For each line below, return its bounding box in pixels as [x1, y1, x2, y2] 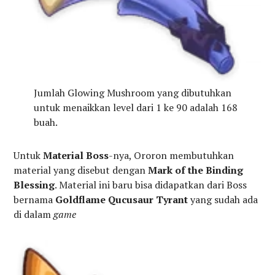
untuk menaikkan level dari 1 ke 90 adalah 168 [33, 100, 238, 114]
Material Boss [43, 148, 109, 162]
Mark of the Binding [148, 163, 244, 177]
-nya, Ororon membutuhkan [109, 148, 234, 162]
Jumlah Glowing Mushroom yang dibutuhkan [33, 85, 231, 99]
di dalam [14, 207, 54, 221]
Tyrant [156, 192, 191, 206]
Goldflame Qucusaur [55, 192, 154, 206]
